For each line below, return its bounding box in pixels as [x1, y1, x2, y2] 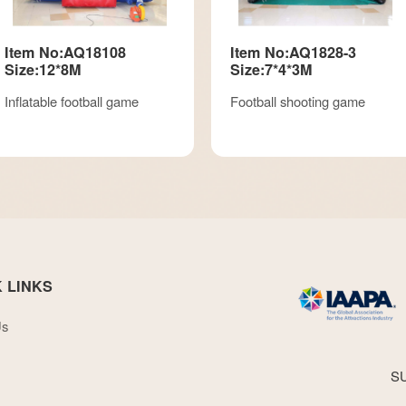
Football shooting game [230, 91, 365, 111]
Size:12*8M [4, 58, 81, 80]
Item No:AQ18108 [4, 41, 126, 63]
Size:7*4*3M [230, 58, 312, 80]
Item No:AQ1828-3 [230, 41, 356, 63]
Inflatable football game [4, 91, 139, 111]
